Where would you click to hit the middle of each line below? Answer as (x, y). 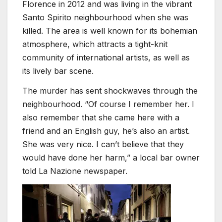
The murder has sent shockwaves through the (110, 91)
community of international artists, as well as (106, 58)
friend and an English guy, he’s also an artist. (106, 131)
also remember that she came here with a (101, 118)
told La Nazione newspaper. (75, 171)
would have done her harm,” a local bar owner (111, 158)
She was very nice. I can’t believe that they (103, 144)
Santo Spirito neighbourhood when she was (105, 18)
